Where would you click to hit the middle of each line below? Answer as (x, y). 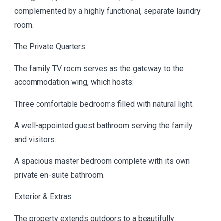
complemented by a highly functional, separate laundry (108, 11)
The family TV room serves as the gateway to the (99, 68)
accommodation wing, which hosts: (74, 82)
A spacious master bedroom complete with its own (102, 161)
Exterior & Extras (43, 197)
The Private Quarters (50, 47)
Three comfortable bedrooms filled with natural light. (104, 104)
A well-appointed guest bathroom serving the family (104, 126)
